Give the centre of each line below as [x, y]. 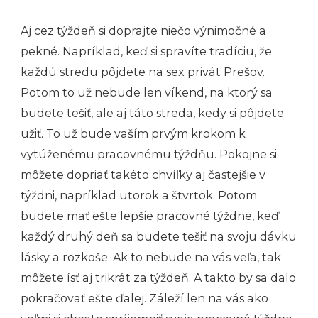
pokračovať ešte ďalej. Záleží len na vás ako [144, 298]
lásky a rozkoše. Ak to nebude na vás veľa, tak [151, 257]
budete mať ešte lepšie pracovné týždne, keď [150, 216]
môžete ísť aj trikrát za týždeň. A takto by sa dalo [158, 278]
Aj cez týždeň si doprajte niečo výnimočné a [143, 31]
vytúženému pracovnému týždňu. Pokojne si [149, 154]
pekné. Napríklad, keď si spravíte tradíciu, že [146, 51]
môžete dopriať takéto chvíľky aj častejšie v [143, 175]
